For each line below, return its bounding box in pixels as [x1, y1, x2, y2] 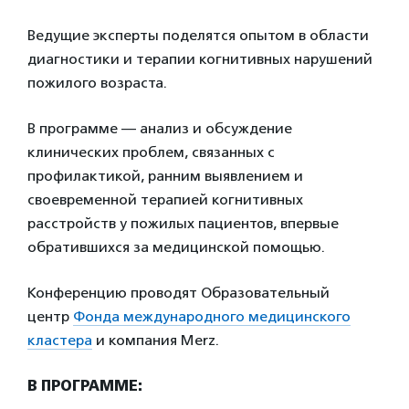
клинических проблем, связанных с [27, 143, 275, 161]
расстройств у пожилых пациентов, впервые [27, 215, 339, 232]
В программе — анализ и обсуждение [27, 120, 292, 137]
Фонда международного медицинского [73, 308, 351, 325]
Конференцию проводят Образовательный [27, 284, 330, 301]
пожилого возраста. [27, 74, 167, 91]
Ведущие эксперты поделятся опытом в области [27, 26, 369, 44]
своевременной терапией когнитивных [27, 191, 303, 208]
